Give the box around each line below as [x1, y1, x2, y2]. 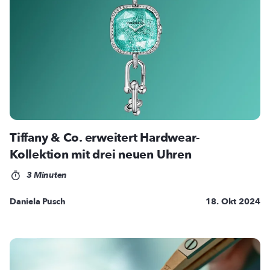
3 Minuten [24, 169, 67, 181]
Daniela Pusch [10, 196, 66, 208]
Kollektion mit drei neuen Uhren [10, 146, 192, 163]
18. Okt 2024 [206, 196, 260, 208]
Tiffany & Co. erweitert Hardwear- [10, 130, 201, 146]
